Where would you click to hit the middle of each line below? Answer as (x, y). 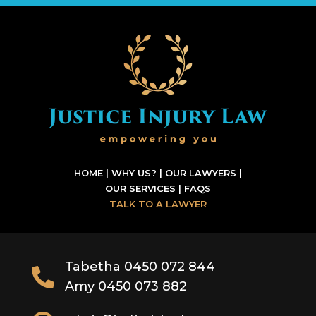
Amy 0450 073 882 (126, 286)
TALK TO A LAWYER (158, 203)
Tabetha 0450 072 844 (140, 266)
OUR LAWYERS (200, 172)
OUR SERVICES (140, 188)
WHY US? (134, 172)
